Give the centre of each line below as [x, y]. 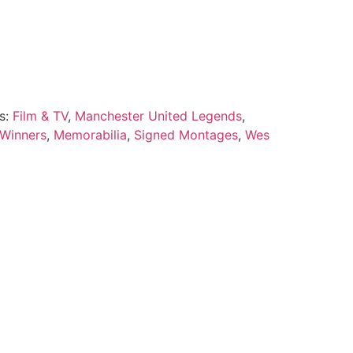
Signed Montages [186, 134]
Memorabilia [90, 134]
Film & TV [40, 115]
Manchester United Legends [158, 115]
